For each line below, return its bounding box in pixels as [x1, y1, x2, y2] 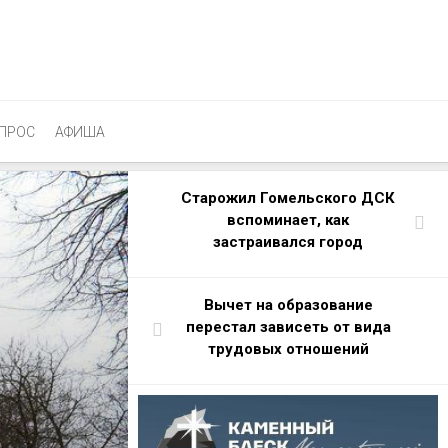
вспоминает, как [227, 211, 349, 229]
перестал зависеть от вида [185, 318, 391, 336]
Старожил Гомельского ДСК [181, 189, 395, 207]
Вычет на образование [203, 296, 373, 314]
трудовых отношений [207, 340, 369, 358]
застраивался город [213, 233, 363, 251]
